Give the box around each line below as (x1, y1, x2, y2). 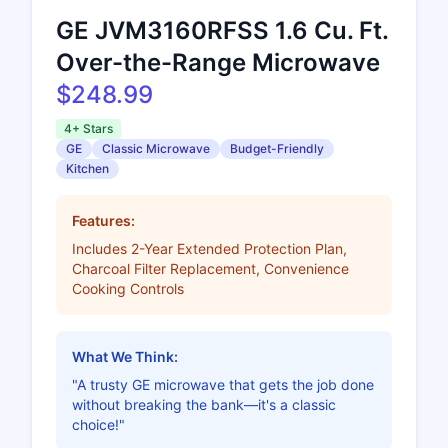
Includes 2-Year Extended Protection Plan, (72, 239, 347, 257)
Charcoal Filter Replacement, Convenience (72, 259, 349, 277)
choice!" (72, 415, 125, 433)
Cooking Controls (72, 279, 184, 297)
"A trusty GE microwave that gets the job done (72, 375, 374, 393)
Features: (72, 211, 135, 229)
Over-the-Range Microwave (56, 47, 380, 77)
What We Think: (72, 347, 178, 365)
